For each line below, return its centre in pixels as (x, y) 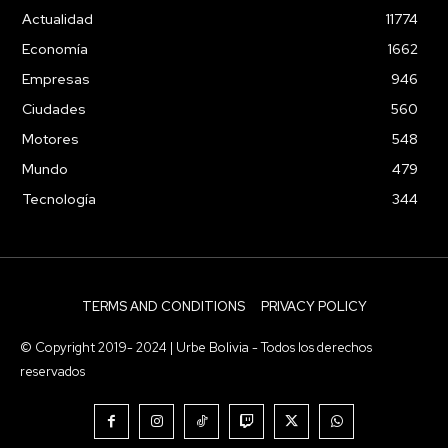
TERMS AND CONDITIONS (163, 306)
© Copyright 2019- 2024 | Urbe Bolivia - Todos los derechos (196, 347)
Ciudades (54, 108)
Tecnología (59, 198)
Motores (50, 138)
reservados (52, 371)
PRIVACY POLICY (313, 306)
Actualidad (57, 18)
